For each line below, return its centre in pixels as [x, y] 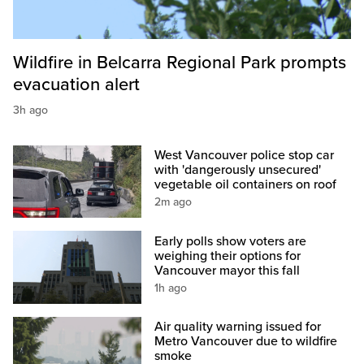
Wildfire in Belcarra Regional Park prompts [180, 63]
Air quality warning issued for [238, 326]
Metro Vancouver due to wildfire [246, 341]
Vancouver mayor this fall [227, 270]
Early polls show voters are [231, 241]
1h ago [171, 288]
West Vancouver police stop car [245, 156]
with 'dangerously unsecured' [238, 170]
